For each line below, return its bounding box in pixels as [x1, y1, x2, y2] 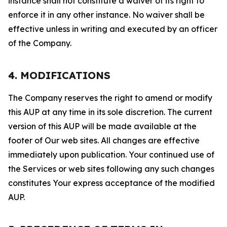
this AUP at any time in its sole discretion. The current [8, 107, 212, 117]
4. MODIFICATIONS [8, 69, 110, 82]
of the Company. [8, 38, 71, 48]
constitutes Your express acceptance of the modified [8, 178, 215, 188]
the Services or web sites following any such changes [8, 164, 214, 174]
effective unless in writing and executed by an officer [8, 24, 217, 34]
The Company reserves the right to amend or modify [8, 93, 212, 103]
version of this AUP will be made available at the [8, 121, 197, 131]
